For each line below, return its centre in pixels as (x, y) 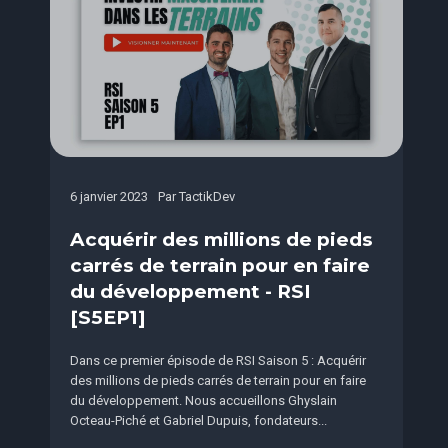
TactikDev (207, 197)
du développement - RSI (190, 292)
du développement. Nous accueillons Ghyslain (203, 401)
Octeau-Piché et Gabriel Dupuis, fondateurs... (198, 421)
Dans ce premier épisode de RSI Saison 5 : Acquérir (218, 361)
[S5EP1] (108, 318)
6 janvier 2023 (109, 197)
